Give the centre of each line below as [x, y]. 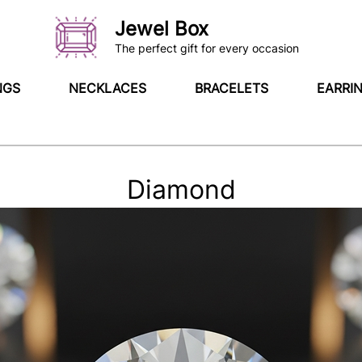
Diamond [181, 189]
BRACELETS [232, 88]
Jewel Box [162, 29]
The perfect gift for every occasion [207, 48]
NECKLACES [107, 88]
